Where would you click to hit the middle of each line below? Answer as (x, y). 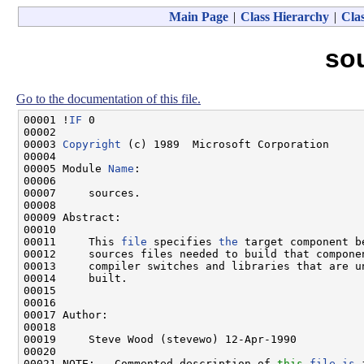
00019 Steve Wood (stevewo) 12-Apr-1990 (160, 339)
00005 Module (66, 168)
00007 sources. (82, 193)
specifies (183, 241)
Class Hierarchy (284, 17)
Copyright (92, 144)
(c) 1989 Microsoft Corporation (225, 144)
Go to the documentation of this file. (108, 98)
